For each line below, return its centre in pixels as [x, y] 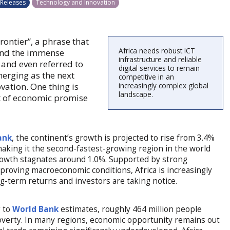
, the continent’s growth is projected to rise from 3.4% [113, 138]
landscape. [136, 94]
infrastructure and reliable [160, 60]
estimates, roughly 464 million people [130, 209]
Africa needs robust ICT [157, 51]
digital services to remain [159, 68]
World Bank [36, 209]
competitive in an [147, 77]
